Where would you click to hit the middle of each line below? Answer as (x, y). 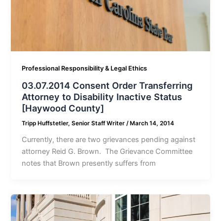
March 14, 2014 (152, 123)
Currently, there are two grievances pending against (109, 139)
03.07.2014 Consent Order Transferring (107, 85)
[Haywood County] (63, 108)
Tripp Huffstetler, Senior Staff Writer (74, 123)
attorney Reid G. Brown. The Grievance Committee (107, 151)
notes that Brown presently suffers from (89, 163)
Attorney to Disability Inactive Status (102, 96)
